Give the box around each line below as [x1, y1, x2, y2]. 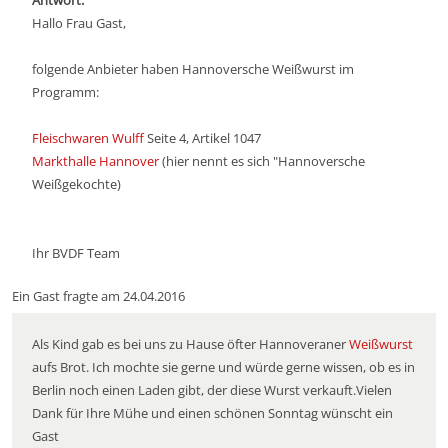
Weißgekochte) [32, 175, 121, 193]
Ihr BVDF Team [32, 244, 120, 262]
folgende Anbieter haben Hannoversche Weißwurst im [32, 60, 354, 78]
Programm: [32, 83, 99, 101]
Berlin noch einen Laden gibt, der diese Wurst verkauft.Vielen [32, 381, 392, 399]
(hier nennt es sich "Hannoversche [159, 152, 365, 170]
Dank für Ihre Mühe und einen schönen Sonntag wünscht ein [32, 404, 393, 422]
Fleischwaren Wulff [32, 129, 144, 147]
